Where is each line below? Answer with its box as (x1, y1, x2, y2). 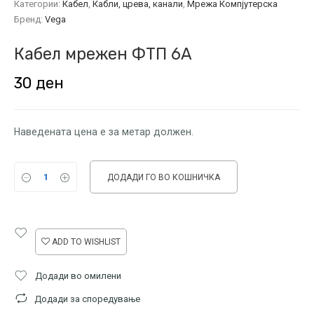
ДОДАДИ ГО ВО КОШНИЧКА (107, 172, 220, 183)
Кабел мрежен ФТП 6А (14, 43, 192, 64)
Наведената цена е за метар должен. (14, 125, 193, 137)
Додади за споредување (34, 294, 140, 305)
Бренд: (14, 13, 45, 25)
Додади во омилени (35, 271, 121, 282)
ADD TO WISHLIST (52, 237, 121, 247)
